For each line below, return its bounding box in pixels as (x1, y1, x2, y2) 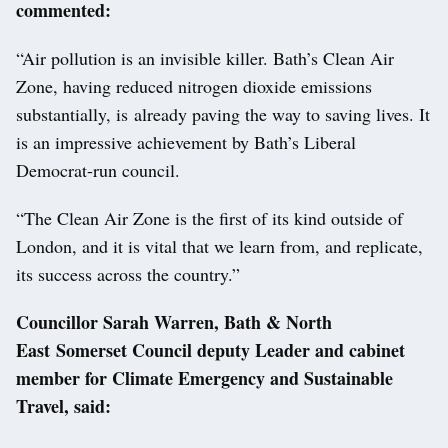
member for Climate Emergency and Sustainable (16, 365, 393, 392)
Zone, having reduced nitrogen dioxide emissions (16, 74, 372, 99)
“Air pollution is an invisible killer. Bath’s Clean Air (16, 46, 394, 71)
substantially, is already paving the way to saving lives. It (16, 102, 430, 127)
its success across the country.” (16, 262, 246, 287)
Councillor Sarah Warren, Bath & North (16, 309, 332, 336)
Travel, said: (16, 393, 117, 420)
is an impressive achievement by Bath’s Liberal (16, 130, 356, 155)
